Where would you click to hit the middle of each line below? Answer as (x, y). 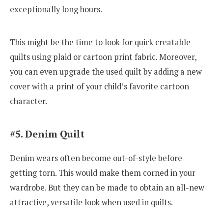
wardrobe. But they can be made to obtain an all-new (107, 188)
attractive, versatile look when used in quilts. (91, 203)
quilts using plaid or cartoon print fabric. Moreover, (103, 57)
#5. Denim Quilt (47, 134)
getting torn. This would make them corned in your (103, 173)
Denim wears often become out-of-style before (96, 158)
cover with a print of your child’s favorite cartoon (99, 87)
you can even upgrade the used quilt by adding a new (106, 72)
